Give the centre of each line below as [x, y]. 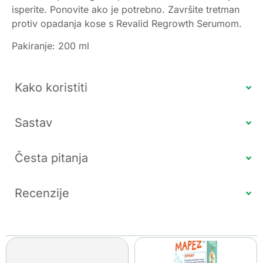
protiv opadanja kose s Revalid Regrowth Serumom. [127, 23]
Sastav [33, 123]
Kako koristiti [51, 88]
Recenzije [42, 193]
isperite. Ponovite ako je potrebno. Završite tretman [126, 9]
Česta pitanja [51, 158]
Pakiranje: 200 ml [50, 45]
